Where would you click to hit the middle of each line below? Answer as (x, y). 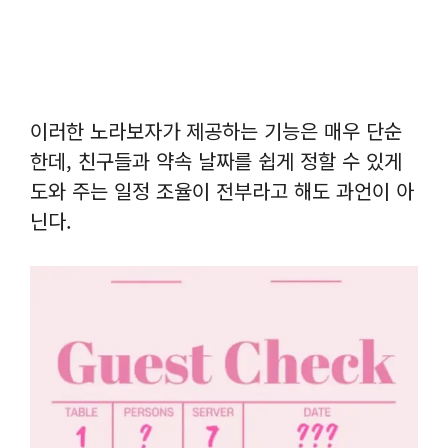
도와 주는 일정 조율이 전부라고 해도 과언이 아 (222, 190)
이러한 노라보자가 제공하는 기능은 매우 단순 (216, 130)
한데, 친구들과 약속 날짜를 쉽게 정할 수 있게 (216, 160)
